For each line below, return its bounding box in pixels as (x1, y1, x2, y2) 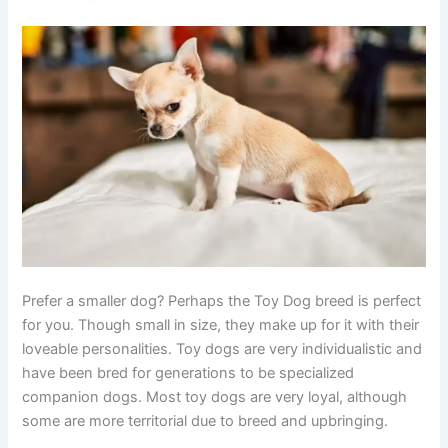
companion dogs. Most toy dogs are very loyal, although (22, 388, 408, 407)
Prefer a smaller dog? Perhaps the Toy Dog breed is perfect (22, 292, 422, 311)
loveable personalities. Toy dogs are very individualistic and (22, 340, 423, 359)
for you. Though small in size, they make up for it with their (22, 316, 420, 335)
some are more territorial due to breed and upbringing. (22, 412, 389, 431)
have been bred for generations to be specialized (22, 364, 355, 383)
